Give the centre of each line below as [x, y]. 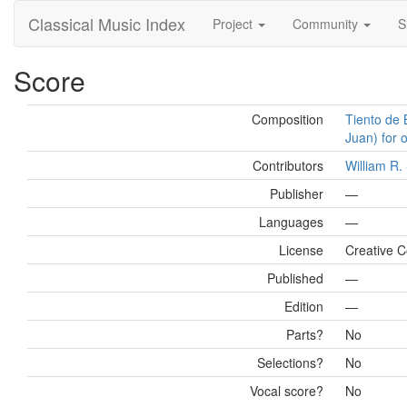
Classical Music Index [107, 24]
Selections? [290, 362]
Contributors [288, 165]
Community [327, 24]
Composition [288, 119]
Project [234, 24]
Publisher [297, 194]
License [301, 250]
